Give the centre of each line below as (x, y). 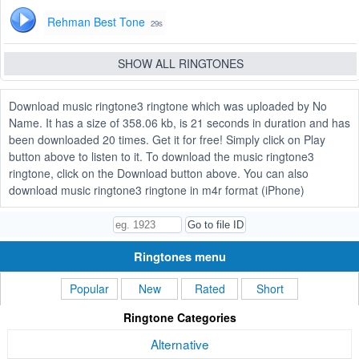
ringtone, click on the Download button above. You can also (159, 173)
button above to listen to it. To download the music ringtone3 (161, 157)
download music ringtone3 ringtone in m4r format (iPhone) (157, 190)
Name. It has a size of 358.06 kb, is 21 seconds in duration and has (179, 123)
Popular (89, 289)
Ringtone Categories (179, 318)
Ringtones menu (179, 257)
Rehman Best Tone (96, 22)
